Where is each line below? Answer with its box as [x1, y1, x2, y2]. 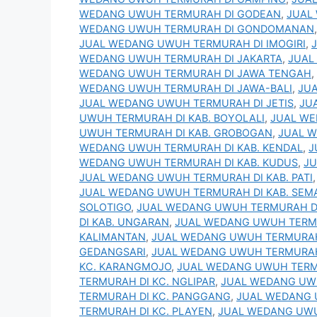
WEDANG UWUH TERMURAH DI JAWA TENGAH [79, 67, 311, 80]
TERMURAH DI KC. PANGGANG [79, 290, 231, 303]
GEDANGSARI [79, 246, 146, 258]
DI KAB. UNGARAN [79, 216, 169, 229]
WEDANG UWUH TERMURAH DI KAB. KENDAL [79, 142, 303, 154]
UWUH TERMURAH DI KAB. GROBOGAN [79, 127, 272, 139]
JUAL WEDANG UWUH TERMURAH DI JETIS [79, 97, 294, 110]
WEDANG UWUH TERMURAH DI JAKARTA [79, 52, 282, 65]
